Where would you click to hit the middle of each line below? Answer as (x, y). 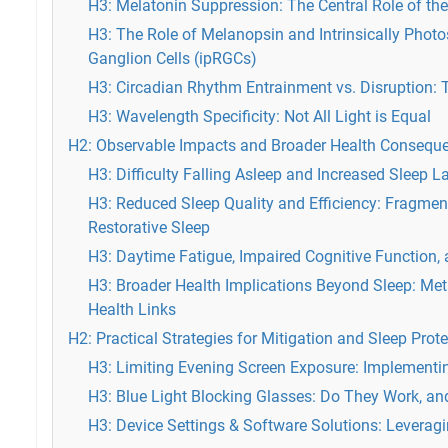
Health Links (132, 309)
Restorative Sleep (149, 227)
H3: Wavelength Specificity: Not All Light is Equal (259, 116)
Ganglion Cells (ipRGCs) (172, 58)
